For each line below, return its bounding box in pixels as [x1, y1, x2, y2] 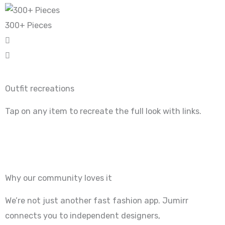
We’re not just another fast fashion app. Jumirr [5, 195, 188, 205]
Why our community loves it [5, 173, 112, 183]
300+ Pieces [5, 21, 52, 31]
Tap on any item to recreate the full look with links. [5, 106, 201, 117]
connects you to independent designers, [5, 210, 160, 220]
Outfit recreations [5, 84, 74, 94]
